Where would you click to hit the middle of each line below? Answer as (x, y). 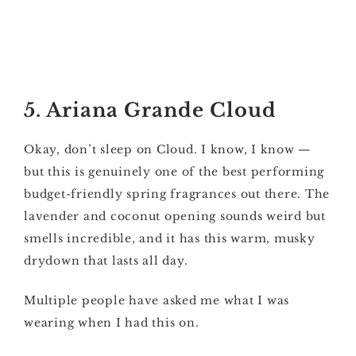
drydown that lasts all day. (106, 261)
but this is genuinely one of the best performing (174, 172)
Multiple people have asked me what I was (157, 300)
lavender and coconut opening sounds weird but (175, 216)
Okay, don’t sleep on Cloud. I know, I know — (168, 149)
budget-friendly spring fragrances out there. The (177, 194)
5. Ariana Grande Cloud (150, 110)
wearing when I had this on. (112, 323)
